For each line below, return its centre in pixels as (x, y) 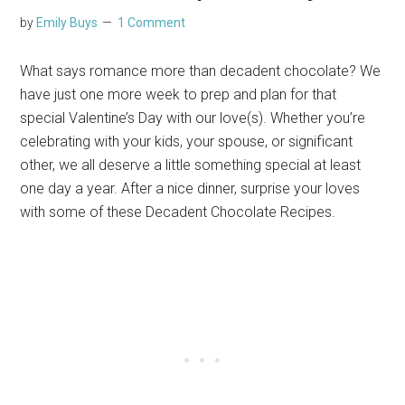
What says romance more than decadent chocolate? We (201, 71)
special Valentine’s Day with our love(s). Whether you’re (193, 118)
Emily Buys (67, 23)
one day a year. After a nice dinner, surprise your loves (190, 189)
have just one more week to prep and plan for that (179, 95)
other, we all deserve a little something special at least (191, 165)
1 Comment (152, 23)
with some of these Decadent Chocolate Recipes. (180, 212)
